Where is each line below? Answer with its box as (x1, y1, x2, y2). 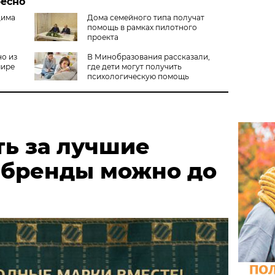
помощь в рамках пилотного (87, 22, 197, 32)
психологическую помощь (87, 71, 189, 81)
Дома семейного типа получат (87, 12, 204, 22)
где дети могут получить (87, 61, 182, 71)
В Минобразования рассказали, (87, 52, 210, 61)
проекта (87, 32, 118, 42)
